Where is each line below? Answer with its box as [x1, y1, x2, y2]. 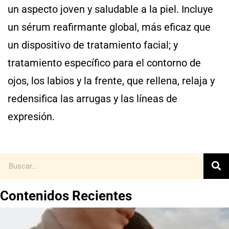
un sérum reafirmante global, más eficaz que [8, 20, 211, 33]
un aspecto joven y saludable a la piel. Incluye [8, 3, 213, 15]
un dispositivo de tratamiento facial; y [8, 38, 178, 51]
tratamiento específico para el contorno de [8, 56, 201, 69]
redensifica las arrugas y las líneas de [8, 92, 177, 105]
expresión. [8, 110, 55, 123]
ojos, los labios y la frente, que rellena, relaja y [8, 74, 215, 87]
